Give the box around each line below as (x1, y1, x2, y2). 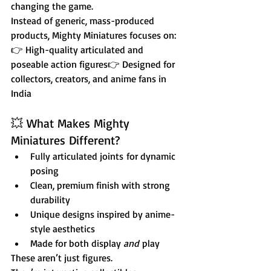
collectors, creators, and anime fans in (11, 73, 169, 85)
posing (30, 165, 59, 177)
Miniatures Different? (11, 132, 120, 148)
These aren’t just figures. (11, 252, 113, 264)
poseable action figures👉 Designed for (11, 58, 177, 71)
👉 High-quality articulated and (11, 44, 146, 56)
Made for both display (30, 237, 123, 250)
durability (30, 194, 70, 206)
